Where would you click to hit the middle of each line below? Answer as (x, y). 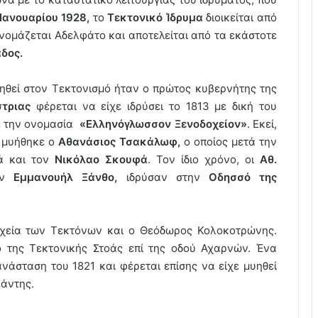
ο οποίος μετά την (229, 141)
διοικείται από (240, 17)
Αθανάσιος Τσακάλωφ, (119, 141)
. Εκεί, (262, 124)
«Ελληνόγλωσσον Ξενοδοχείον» (163, 124)
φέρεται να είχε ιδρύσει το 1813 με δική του (154, 106)
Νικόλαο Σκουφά (101, 159)
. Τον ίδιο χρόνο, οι (204, 159)
